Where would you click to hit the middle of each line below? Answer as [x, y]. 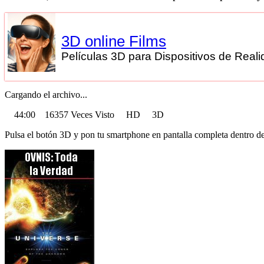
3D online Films [113, 42]
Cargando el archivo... [46, 95]
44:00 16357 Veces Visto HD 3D [89, 115]
